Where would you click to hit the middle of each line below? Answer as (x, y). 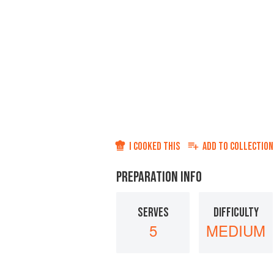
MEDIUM (236, 230)
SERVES (153, 212)
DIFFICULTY (236, 212)
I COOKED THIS (154, 147)
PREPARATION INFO (159, 177)
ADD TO (216, 147)
